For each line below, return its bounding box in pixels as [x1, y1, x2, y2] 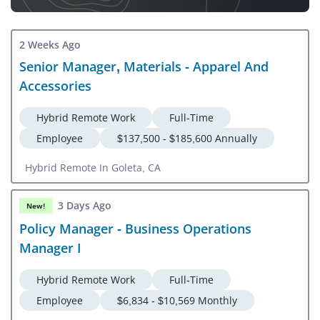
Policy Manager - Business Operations [19, 219, 251, 237]
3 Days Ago [58, 199, 111, 213]
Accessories [19, 76, 91, 94]
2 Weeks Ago [19, 37, 81, 51]
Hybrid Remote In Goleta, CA [25, 160, 161, 174]
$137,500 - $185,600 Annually [117, 131, 257, 145]
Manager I [19, 239, 81, 256]
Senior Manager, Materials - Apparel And [19, 57, 269, 75]
